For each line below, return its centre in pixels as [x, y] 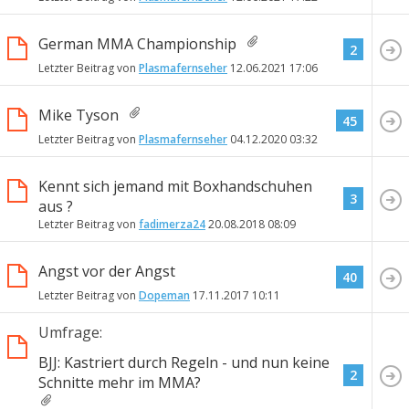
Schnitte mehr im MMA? [120, 383]
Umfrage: [70, 333]
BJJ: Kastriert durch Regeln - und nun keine [184, 363]
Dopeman [164, 296]
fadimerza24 [172, 225]
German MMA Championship [137, 44]
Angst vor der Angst [107, 272]
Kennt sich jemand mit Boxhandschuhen [175, 187]
